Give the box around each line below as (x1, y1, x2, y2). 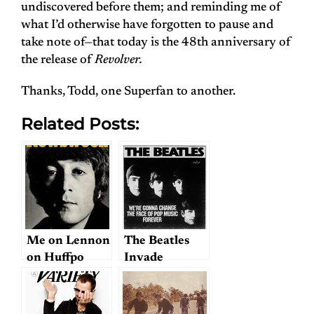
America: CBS (124, 268, 201, 282)
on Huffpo (27, 252, 84, 265)
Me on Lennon (27, 235, 110, 248)
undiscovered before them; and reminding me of (21, 1, 281, 15)
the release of (21, 54, 95, 67)
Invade (124, 252, 163, 265)
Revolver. (95, 54, 142, 67)
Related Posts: (21, 114, 139, 135)
